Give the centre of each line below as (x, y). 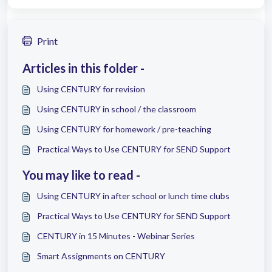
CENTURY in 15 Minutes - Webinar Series (116, 236)
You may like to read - (81, 175)
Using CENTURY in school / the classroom (117, 109)
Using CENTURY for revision (91, 89)
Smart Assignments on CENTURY (101, 256)
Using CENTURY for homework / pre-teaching (124, 129)
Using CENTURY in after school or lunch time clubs (133, 196)
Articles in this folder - (83, 68)
